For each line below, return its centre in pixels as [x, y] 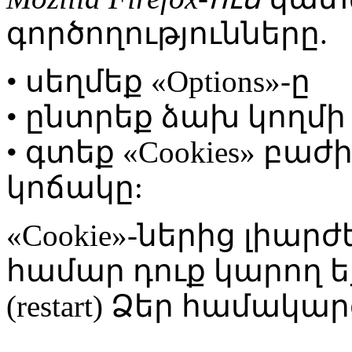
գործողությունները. [167, 33]
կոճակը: [75, 187]
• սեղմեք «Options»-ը [158, 81]
